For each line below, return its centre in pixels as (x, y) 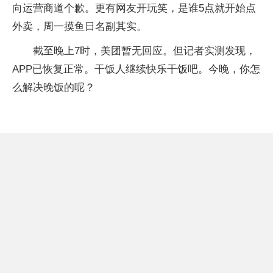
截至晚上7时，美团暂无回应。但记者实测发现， (144, 51)
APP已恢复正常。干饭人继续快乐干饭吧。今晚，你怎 (136, 69)
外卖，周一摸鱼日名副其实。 (80, 27)
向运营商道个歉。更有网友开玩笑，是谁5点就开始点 (134, 8)
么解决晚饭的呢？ (54, 87)
